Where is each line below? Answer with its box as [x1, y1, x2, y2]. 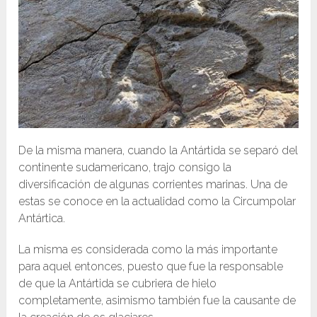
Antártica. [18, 211, 66, 225]
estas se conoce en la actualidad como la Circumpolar [18, 194, 296, 208]
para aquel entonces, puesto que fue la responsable [18, 259, 284, 273]
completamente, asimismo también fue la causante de [18, 293, 296, 307]
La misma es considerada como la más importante [18, 242, 278, 256]
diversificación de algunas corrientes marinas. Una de [18, 177, 288, 191]
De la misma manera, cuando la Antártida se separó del [18, 143, 299, 157]
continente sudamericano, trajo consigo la [18, 160, 232, 174]
